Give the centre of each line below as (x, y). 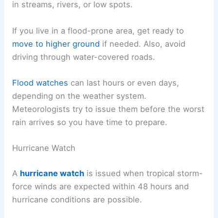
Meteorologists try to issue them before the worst (109, 109)
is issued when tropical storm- (144, 173)
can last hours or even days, (124, 82)
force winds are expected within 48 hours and (101, 186)
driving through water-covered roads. (84, 57)
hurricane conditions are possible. (77, 199)
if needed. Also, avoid (143, 44)
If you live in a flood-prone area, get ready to (98, 30)
